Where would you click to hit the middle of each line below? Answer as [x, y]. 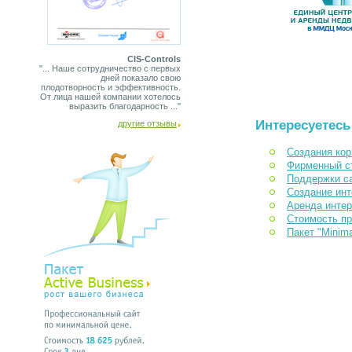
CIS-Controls [154, 59]
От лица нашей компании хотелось [110, 97]
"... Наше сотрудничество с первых [110, 68]
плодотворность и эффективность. [111, 87]
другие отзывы [147, 123]
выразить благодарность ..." [125, 106]
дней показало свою [141, 78]
